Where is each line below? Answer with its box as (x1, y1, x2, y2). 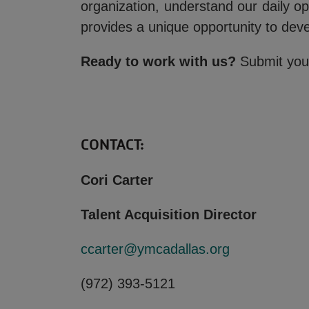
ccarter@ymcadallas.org (81, 241, 230, 257)
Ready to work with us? (81, 54, 236, 69)
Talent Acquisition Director (81, 207, 257, 222)
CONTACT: (81, 136, 144, 154)
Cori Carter (81, 172, 153, 188)
